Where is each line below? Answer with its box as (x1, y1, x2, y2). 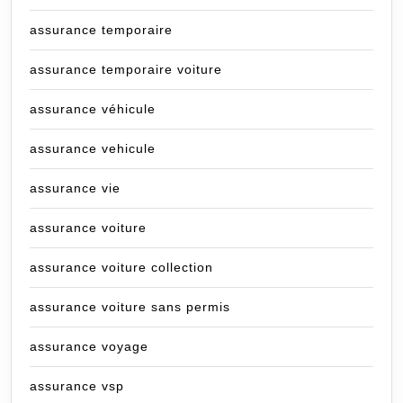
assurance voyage (30, 339, 148, 354)
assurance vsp (30, 379, 124, 394)
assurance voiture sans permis (30, 300, 230, 315)
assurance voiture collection (30, 260, 213, 275)
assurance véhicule (30, 102, 156, 117)
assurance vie (30, 181, 121, 196)
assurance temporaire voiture (30, 62, 222, 77)
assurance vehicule (30, 141, 156, 157)
